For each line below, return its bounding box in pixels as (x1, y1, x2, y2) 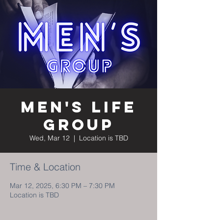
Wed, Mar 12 (29, 134, 70, 142)
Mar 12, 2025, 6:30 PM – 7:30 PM (10, 181, 115, 190)
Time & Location (10, 161, 81, 173)
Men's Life (21, 97, 137, 117)
